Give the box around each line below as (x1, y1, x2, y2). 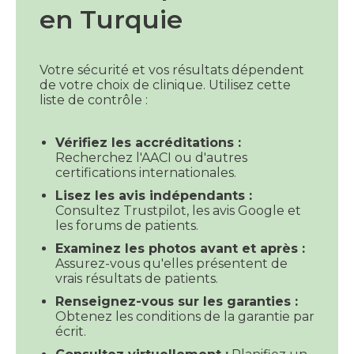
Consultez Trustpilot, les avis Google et (55, 202, 301, 218)
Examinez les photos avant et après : (55, 240, 305, 256)
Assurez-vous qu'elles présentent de (55, 255, 288, 271)
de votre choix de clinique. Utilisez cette (40, 77, 291, 92)
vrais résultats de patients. (55, 270, 240, 286)
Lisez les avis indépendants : (55, 187, 252, 203)
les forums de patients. (55, 217, 198, 233)
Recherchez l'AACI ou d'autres (55, 149, 247, 165)
